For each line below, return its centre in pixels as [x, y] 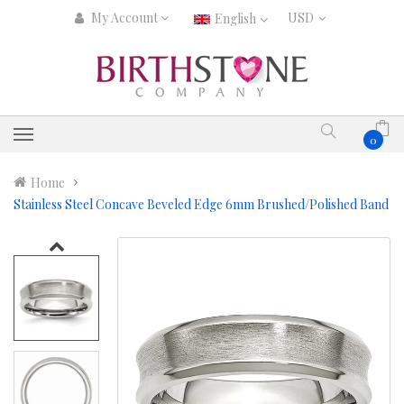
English [236, 19]
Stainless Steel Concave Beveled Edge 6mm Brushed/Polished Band [201, 204]
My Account [124, 18]
